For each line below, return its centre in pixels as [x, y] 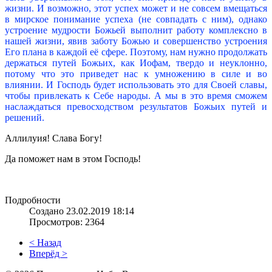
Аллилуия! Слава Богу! [53, 138]
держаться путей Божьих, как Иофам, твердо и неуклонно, [136, 63]
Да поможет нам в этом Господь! [73, 159]
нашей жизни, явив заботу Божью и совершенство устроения [136, 41]
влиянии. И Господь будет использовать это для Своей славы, [136, 85]
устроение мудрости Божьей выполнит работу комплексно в [136, 30]
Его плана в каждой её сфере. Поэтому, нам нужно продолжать [136, 52]
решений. [25, 118]
